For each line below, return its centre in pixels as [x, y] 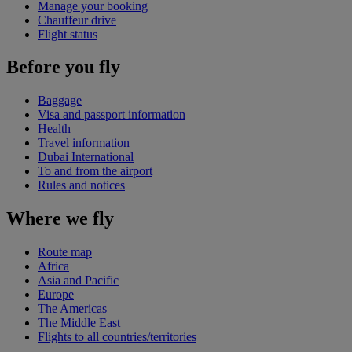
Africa [53, 266]
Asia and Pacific [78, 280]
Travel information [84, 143]
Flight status [68, 34]
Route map [65, 252]
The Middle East [79, 323]
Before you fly [63, 67]
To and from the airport [95, 171]
